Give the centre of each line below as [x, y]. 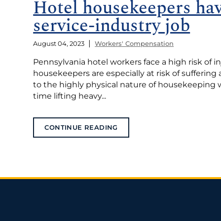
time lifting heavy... [70, 96]
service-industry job [112, 26]
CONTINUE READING [81, 128]
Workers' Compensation [134, 43]
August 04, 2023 [59, 43]
